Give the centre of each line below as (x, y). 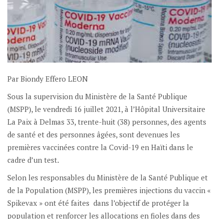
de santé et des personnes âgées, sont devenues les (94, 135)
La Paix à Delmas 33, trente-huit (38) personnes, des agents (107, 122)
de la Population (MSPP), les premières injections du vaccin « (109, 190)
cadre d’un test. (33, 160)
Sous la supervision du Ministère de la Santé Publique (97, 97)
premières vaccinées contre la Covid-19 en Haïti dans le (100, 147)
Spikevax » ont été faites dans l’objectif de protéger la (98, 203)
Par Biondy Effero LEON (48, 79)
